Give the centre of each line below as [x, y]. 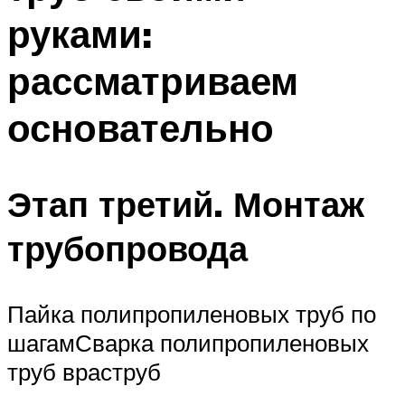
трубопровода [127, 249]
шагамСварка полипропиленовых [188, 343]
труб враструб [84, 372]
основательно [141, 127]
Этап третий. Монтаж [186, 204]
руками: [80, 33]
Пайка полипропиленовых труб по [192, 314]
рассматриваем [153, 80]
